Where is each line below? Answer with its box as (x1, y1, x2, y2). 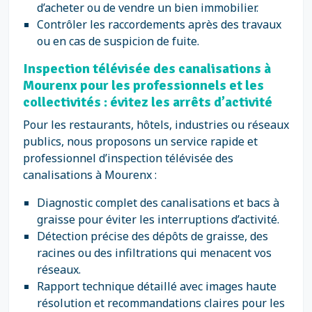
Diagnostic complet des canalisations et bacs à (37, 195, 279, 210)
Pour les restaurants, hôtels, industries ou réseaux (23, 117, 289, 132)
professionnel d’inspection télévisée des (23, 150, 233, 166)
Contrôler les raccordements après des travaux (37, 17, 281, 32)
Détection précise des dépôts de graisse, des (37, 228, 268, 244)
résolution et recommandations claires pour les (37, 295, 285, 311)
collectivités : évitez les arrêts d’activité (23, 93, 272, 111)
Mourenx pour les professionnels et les (23, 77, 264, 94)
